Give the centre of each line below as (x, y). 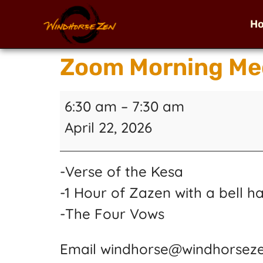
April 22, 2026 (108, 127)
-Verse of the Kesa (122, 172)
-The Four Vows (112, 214)
